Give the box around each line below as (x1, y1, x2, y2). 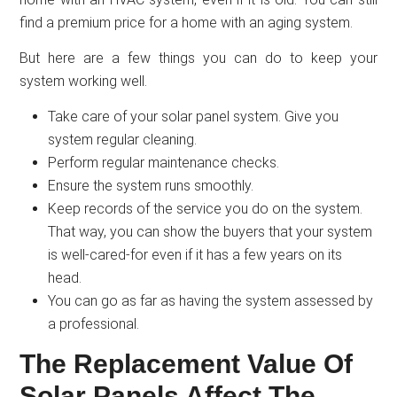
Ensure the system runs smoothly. (48, 177, 254, 195)
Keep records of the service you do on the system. (48, 200, 363, 218)
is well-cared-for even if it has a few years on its (48, 246, 343, 264)
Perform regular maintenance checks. (48, 154, 280, 172)
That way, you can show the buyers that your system (48, 223, 373, 241)
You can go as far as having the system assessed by (48, 292, 374, 310)
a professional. (48, 315, 140, 333)
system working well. (19, 73, 148, 90)
